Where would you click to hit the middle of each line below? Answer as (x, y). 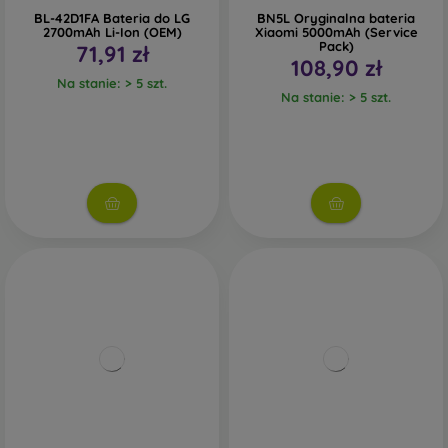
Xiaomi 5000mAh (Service (336, 32)
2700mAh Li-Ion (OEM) (112, 32)
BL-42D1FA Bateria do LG (112, 18)
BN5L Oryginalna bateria (336, 18)
